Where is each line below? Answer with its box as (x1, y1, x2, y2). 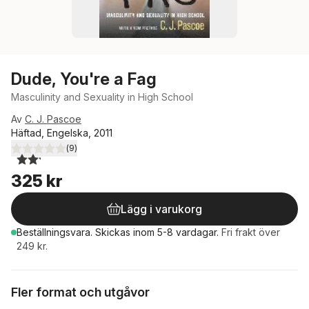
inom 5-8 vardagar (133, 226, 217, 238)
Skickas (95, 226, 133, 238)
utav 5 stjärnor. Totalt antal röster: (24, 148, 177, 160)
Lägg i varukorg (121, 202, 202, 216)
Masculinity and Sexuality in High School (11, 91, 193, 103)
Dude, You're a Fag (11, 69, 157, 89)
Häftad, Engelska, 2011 (11, 127, 112, 139)
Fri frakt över (221, 226, 280, 238)
